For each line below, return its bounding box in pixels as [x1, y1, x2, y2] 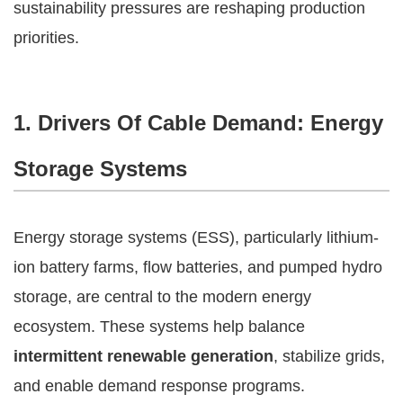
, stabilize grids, [273, 346, 385, 365]
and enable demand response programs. [13, 376, 305, 395]
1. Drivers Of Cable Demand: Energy [13, 110, 383, 135]
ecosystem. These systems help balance [13, 317, 305, 336]
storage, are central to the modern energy [13, 287, 311, 306]
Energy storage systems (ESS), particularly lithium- [13, 228, 379, 246]
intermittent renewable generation [13, 346, 273, 365]
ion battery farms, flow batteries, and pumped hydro [13, 257, 382, 276]
